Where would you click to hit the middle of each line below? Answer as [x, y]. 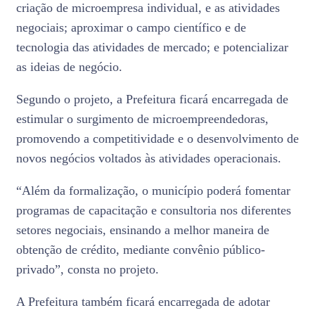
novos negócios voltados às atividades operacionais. [149, 158]
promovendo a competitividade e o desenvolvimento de [157, 139]
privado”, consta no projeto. [88, 269]
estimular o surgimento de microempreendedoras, [142, 119]
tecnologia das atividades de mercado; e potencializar [152, 47]
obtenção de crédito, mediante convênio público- [141, 250]
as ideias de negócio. [69, 67]
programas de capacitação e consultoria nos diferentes [154, 210]
